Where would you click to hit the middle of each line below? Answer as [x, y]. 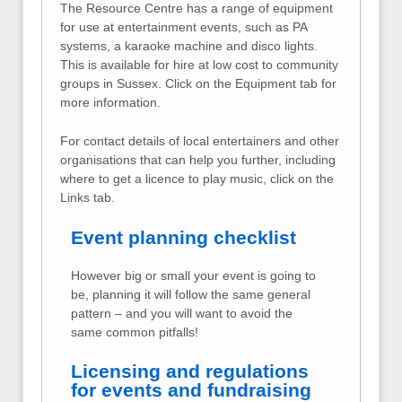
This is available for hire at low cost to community [199, 64]
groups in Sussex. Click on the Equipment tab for [198, 83]
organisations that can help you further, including [198, 160]
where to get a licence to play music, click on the [197, 179]
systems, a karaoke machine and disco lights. [189, 45]
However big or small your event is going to [193, 276]
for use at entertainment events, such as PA [184, 26]
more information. [110, 102]
